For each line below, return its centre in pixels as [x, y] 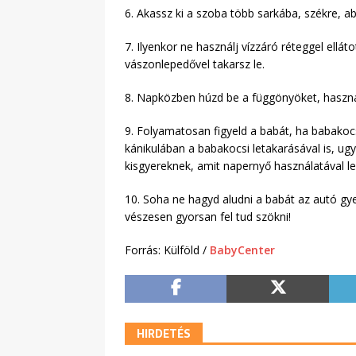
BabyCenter [242, 250]
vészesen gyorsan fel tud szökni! [208, 217]
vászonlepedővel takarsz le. [195, 64]
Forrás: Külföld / [167, 250]
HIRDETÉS [164, 334]
